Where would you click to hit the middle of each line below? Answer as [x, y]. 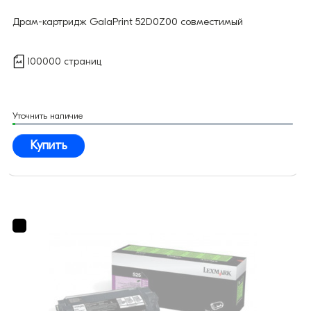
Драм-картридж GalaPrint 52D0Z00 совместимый [128, 22]
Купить [49, 146]
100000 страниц [64, 62]
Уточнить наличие [48, 116]
